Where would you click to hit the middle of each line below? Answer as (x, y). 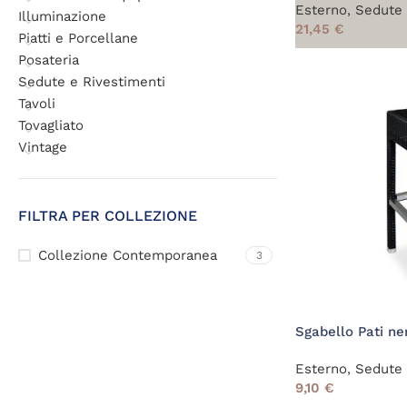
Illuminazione (62, 16)
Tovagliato (51, 125)
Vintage (43, 147)
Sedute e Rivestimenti (92, 82)
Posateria (49, 60)
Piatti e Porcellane (78, 38)
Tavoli (37, 104)
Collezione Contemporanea (128, 255)
